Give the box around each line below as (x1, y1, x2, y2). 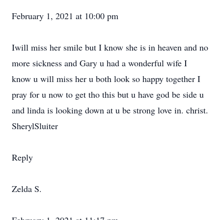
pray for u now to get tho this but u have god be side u (12, 88, 204, 100)
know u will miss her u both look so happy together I (12, 73, 200, 84)
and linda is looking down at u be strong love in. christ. (12, 104, 208, 116)
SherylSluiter (12, 120, 58, 132)
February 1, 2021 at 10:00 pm (12, 10, 118, 22)
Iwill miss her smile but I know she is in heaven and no (12, 41, 208, 53)
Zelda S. (12, 183, 42, 194)
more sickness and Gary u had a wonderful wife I (12, 57, 187, 69)
